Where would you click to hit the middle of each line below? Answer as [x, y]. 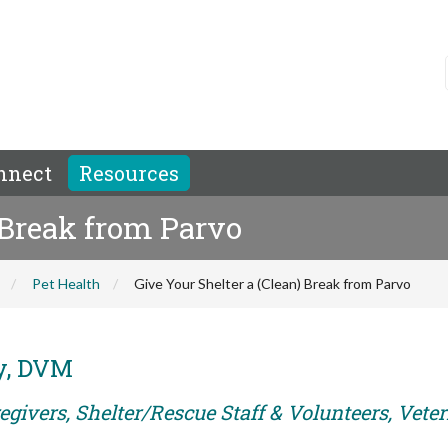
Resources [129, 173]
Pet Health [66, 283]
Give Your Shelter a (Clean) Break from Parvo [272, 283]
